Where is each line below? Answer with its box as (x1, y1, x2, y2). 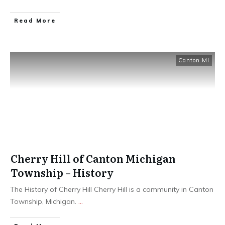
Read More (14, 17, 56, 24)
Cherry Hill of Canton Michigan (11, 150, 176, 166)
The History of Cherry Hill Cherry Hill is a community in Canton (10, 184, 213, 194)
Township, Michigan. (10, 196, 78, 206)
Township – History (11, 164, 114, 180)
